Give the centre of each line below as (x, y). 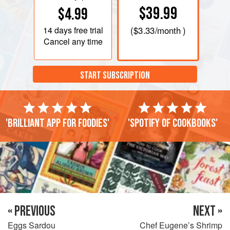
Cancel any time (73, 41)
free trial (87, 30)
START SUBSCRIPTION (115, 76)
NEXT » (208, 211)
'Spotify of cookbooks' (172, 123)
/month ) (170, 31)
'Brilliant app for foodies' (57, 123)
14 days (57, 30)
